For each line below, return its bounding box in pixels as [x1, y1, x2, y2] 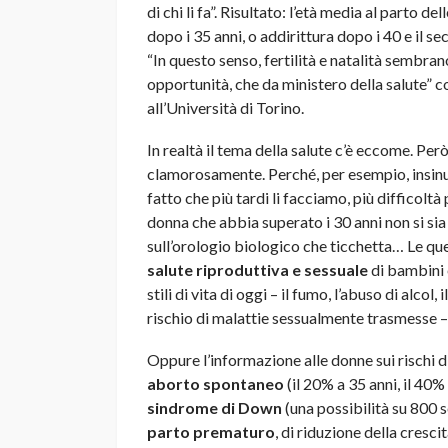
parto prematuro [147, 421, 275, 441]
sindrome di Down [147, 397, 282, 417]
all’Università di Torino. [147, 97, 304, 117]
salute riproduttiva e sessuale [147, 259, 368, 279]
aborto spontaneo [147, 373, 284, 393]
